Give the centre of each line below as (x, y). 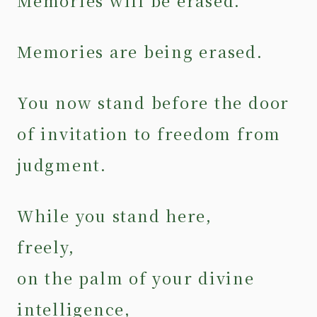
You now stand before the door (154, 102)
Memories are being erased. (140, 51)
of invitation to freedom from (149, 133)
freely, (46, 246)
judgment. (62, 164)
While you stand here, (115, 215)
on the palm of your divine (136, 277)
